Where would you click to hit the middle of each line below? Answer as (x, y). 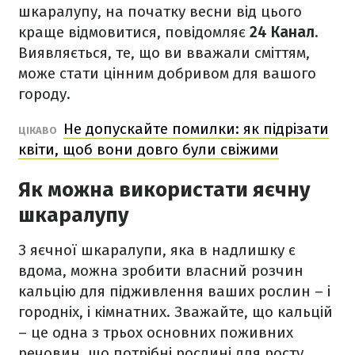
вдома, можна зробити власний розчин (161, 271)
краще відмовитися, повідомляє (134, 32)
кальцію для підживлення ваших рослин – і (174, 291)
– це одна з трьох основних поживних (156, 332)
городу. (46, 94)
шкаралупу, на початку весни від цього (160, 11)
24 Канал (282, 32)
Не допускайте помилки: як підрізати (196, 129)
